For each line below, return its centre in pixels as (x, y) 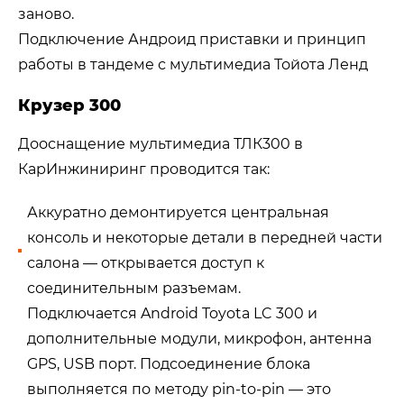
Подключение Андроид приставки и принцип (192, 40)
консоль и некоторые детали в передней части (205, 238)
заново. (46, 14)
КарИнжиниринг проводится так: (144, 170)
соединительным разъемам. (134, 289)
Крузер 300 (69, 106)
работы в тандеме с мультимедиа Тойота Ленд (193, 65)
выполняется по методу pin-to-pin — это (179, 390)
